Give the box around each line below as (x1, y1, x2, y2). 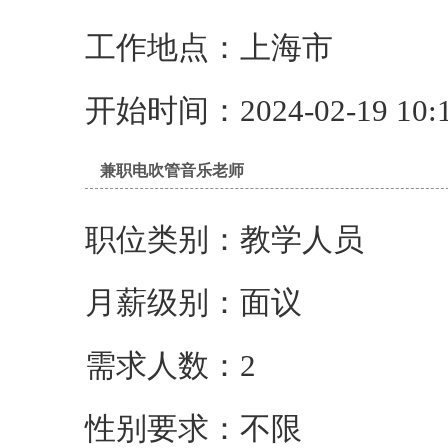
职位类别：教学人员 (85, 223, 364, 257)
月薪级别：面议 (85, 286, 302, 320)
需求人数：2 (85, 349, 256, 383)
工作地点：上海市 (85, 31, 365, 65)
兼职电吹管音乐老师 (100, 162, 244, 179)
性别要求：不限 (85, 412, 302, 446)
